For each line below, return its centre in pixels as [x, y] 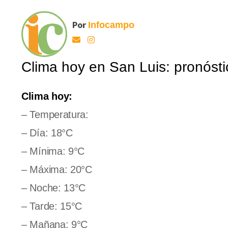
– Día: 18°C [47, 133]
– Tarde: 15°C [52, 206]
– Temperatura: [55, 114]
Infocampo [111, 25]
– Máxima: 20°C [57, 169]
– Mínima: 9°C [53, 151]
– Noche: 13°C [54, 188]
